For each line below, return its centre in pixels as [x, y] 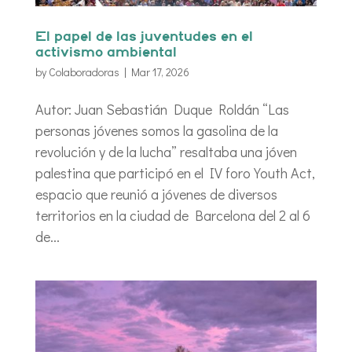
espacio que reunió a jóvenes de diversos [156, 194]
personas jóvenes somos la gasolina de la [156, 130]
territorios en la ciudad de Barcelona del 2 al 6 [172, 215]
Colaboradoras [84, 71]
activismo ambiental [106, 53]
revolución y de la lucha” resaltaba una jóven [166, 151]
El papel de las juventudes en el [144, 37]
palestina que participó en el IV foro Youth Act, [175, 172]
